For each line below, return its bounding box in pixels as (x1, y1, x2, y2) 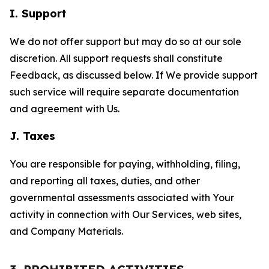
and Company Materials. (10, 225, 123, 237)
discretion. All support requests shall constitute (10, 52, 223, 64)
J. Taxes (10, 129, 55, 143)
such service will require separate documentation (10, 86, 239, 98)
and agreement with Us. (10, 103, 119, 115)
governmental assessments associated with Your (10, 192, 234, 204)
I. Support (10, 7, 66, 20)
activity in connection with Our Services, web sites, (10, 208, 241, 220)
